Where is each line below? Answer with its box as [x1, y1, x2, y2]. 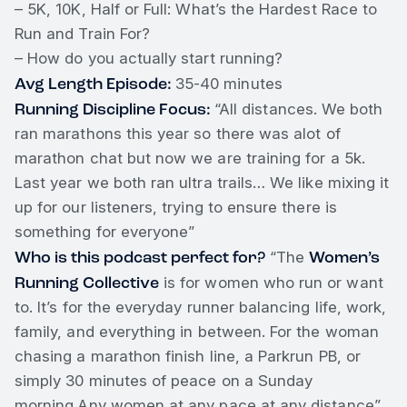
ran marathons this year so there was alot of [15, 124, 341, 143]
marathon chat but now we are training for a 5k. [15, 148, 365, 167]
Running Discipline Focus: [15, 98, 214, 119]
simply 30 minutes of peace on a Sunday [15, 371, 313, 390]
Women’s [309, 246, 381, 267]
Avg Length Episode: [15, 73, 175, 94]
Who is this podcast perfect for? [15, 246, 265, 267]
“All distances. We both [214, 99, 383, 118]
